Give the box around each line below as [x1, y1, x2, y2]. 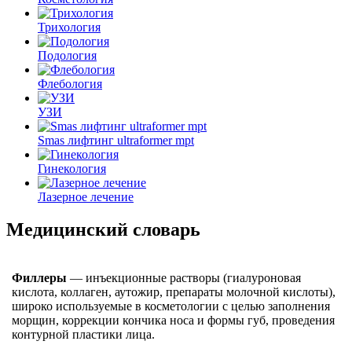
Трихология [38, 20, 101, 34]
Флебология [38, 76, 102, 90]
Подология [38, 48, 97, 62]
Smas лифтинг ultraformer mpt [38, 133, 194, 147]
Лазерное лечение [38, 189, 134, 203]
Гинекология [38, 161, 106, 175]
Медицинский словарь [6, 219, 200, 240]
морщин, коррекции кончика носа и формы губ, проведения [12, 313, 335, 328]
